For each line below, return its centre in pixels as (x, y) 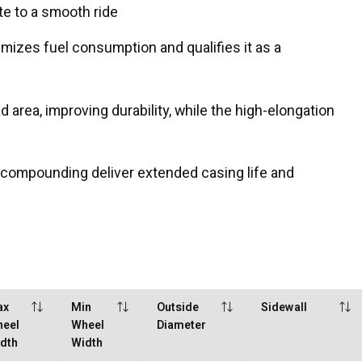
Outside (178, 308)
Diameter (182, 326)
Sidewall (284, 308)
